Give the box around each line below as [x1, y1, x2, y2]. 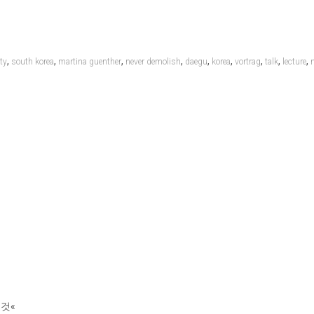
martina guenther [58, 57, 122, 67]
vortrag [235, 57, 261, 67]
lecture [282, 57, 307, 67]
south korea [11, 57, 55, 67]
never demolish [125, 57, 182, 67]
